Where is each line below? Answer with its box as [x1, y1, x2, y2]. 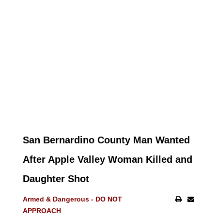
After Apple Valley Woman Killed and [22, 154, 192, 165]
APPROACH [22, 207, 63, 215]
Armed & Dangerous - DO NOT [22, 195, 122, 203]
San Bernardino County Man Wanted [22, 135, 190, 145]
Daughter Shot [22, 173, 89, 184]
